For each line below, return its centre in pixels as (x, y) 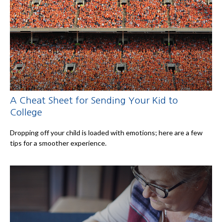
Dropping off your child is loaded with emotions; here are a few (106, 133)
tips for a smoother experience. (58, 143)
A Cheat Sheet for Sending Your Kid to (94, 100)
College (26, 112)
